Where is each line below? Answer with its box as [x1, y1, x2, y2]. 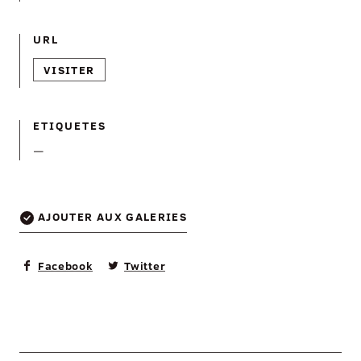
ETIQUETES [33, 118, 107, 133]
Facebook [38, 258, 93, 274]
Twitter [124, 258, 166, 274]
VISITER [44, 62, 95, 77]
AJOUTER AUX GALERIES [38, 209, 188, 224]
